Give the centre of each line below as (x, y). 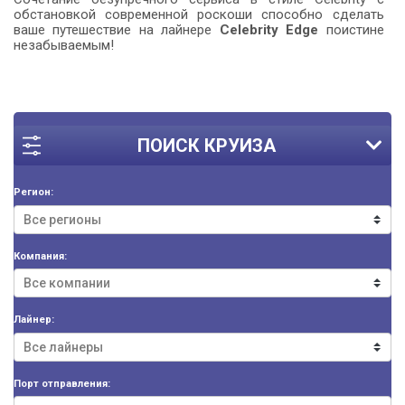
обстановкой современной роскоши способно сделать (199, 15)
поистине (351, 30)
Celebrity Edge (269, 30)
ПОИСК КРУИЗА (207, 146)
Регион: (33, 193)
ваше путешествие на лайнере (117, 30)
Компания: (40, 256)
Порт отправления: (62, 383)
